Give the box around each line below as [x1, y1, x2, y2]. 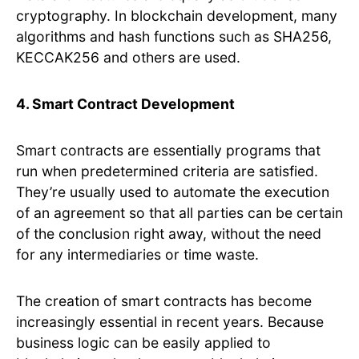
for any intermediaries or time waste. [16, 246, 259, 264]
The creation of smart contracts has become [16, 292, 312, 310]
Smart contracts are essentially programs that [16, 142, 321, 159]
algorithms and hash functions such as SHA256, [16, 28, 332, 46]
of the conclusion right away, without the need [16, 225, 321, 243]
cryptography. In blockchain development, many [16, 7, 337, 25]
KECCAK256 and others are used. [16, 49, 240, 67]
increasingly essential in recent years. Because [16, 313, 324, 331]
